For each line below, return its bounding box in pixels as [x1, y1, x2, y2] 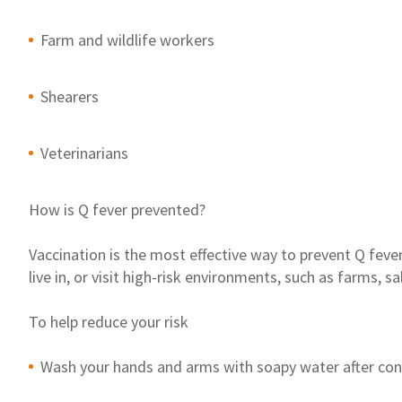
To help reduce [29, 310, 131, 332]
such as [284, 266, 337, 287]
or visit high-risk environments [70, 266, 277, 287]
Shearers [40, 85, 99, 107]
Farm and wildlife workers [40, 29, 214, 50]
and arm [153, 355, 213, 377]
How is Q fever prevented [29, 198, 199, 220]
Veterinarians [40, 142, 128, 163]
